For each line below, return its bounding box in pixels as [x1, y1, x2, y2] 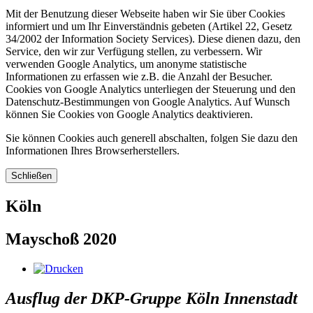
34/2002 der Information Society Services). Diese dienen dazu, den [6, 32, 300, 45]
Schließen [11, 170, 52, 181]
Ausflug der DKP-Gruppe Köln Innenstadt [6, 289, 298, 307]
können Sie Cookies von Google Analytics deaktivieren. [6, 108, 253, 120]
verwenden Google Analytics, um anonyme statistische [6, 57, 247, 70]
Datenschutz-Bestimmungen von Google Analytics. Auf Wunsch [6, 95, 290, 108]
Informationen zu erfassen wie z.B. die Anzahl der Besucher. [6, 70, 272, 82]
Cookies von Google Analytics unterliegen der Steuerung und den [6, 82, 296, 95]
